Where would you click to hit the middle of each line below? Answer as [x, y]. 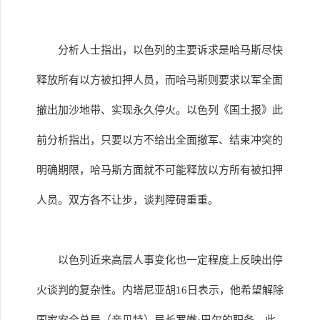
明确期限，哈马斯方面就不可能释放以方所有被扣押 [160, 170]
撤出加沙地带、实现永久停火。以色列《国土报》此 [160, 110]
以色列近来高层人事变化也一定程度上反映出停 [170, 260]
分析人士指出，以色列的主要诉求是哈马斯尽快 [170, 50]
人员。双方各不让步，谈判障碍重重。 [127, 200]
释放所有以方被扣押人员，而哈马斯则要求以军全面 [160, 80]
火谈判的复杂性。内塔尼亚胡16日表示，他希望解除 [160, 290]
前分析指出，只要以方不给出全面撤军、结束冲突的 [160, 140]
